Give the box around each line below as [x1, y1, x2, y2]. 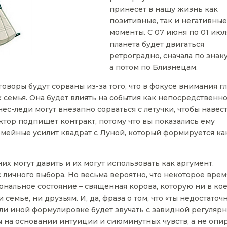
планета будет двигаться [109, 40, 205, 49]
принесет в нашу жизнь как [109, 5, 218, 14]
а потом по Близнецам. [109, 63, 198, 72]
